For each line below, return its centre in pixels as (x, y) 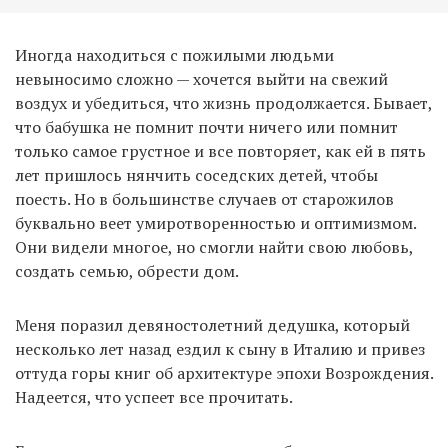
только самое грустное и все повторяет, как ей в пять (220, 150)
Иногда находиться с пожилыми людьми (174, 54)
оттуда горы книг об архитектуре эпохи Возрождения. (224, 372)
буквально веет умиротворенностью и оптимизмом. (215, 222)
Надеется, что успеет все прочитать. (154, 396)
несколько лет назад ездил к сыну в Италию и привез (220, 348)
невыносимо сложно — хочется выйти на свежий (201, 78)
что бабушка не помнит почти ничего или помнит (206, 126)
